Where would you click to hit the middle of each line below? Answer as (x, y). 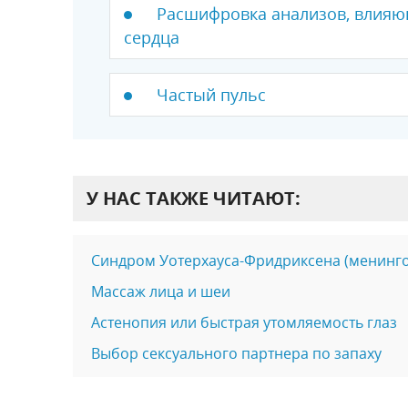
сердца (151, 38)
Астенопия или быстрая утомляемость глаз (244, 323)
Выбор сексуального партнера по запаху (236, 354)
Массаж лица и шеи (160, 292)
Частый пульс (211, 95)
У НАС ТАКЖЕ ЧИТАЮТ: (193, 199)
